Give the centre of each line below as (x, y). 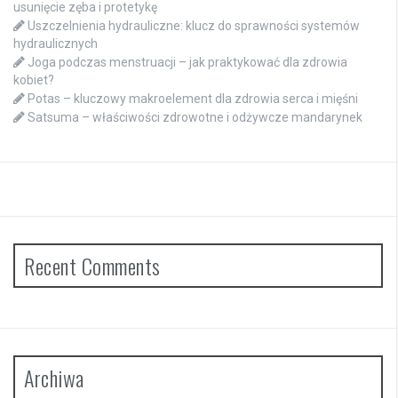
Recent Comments (92, 266)
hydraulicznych (56, 44)
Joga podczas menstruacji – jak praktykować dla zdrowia (187, 63)
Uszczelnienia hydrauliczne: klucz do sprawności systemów (194, 26)
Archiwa (54, 378)
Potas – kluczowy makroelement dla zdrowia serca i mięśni (193, 99)
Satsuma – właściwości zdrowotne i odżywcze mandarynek (195, 118)
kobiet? (34, 80)
